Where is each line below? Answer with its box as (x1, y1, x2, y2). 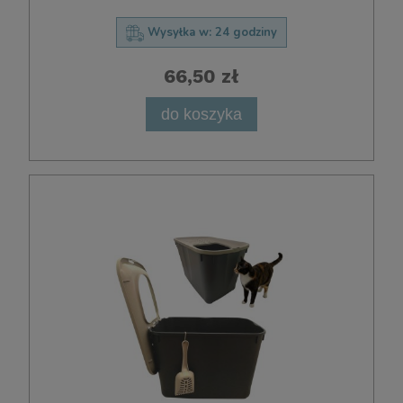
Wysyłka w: (148, 23, 211, 40)
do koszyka (161, 103, 242, 123)
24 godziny (215, 23, 277, 40)
